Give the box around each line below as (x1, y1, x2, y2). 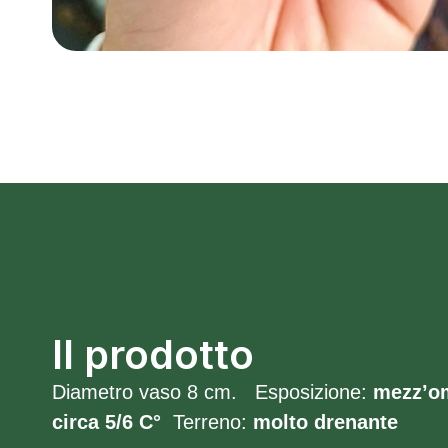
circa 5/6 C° (52, 411, 167, 433)
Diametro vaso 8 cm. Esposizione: (52, 381, 373, 403)
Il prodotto (52, 330, 254, 379)
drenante (314, 411, 398, 433)
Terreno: (167, 411, 253, 433)
